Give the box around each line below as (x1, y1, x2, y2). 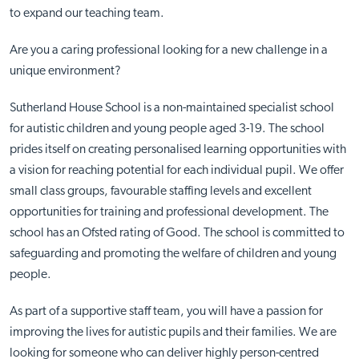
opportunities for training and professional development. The (9, 206, 329, 220)
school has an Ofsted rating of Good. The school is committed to (9, 227, 345, 240)
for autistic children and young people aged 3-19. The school (9, 123, 325, 136)
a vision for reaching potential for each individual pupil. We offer (9, 164, 344, 178)
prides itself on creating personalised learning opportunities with (9, 143, 346, 157)
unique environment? (9, 65, 121, 79)
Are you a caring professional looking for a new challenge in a (9, 44, 328, 58)
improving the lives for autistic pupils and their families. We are (9, 326, 337, 340)
